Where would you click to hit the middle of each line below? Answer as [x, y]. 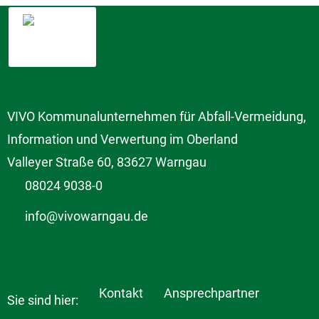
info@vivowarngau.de [87, 216]
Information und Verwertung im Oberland [122, 140]
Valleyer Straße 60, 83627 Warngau [107, 162]
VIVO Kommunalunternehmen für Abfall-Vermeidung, [157, 117]
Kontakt [121, 293]
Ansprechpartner [211, 293]
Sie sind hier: [44, 300]
